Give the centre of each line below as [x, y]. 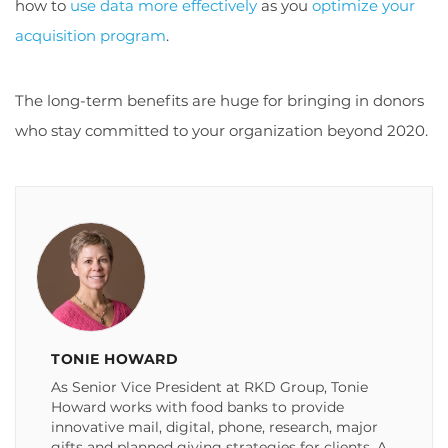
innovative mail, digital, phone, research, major [214, 426]
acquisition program [90, 35]
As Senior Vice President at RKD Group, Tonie [209, 386]
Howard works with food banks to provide [197, 406]
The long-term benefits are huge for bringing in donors [219, 100]
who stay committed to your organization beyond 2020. [221, 130]
